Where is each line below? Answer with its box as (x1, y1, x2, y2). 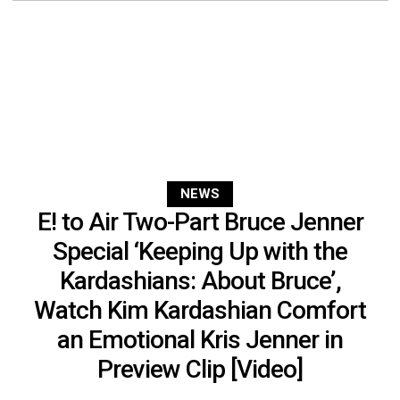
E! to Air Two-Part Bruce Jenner (37, 207, 363, 237)
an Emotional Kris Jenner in (57, 325, 343, 355)
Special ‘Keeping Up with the (53, 237, 347, 267)
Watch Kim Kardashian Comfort (34, 296, 366, 326)
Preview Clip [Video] (97, 354, 303, 385)
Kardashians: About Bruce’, (59, 266, 341, 296)
